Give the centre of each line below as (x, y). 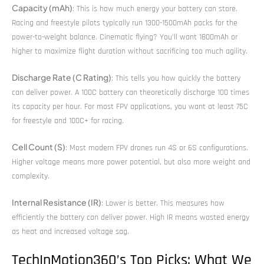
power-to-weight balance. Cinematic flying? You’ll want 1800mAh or (125, 37)
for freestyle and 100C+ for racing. (68, 121)
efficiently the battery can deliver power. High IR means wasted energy (131, 217)
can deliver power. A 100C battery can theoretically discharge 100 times (131, 92)
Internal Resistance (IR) (57, 202)
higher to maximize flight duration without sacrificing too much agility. (130, 51)
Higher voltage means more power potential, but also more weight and (131, 162)
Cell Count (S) (39, 146)
